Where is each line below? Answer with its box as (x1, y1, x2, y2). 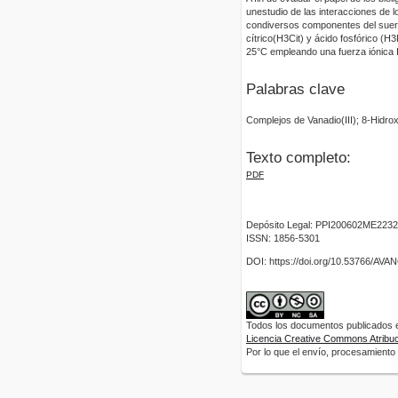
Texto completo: (246, 149, 351, 167)
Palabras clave (246, 81, 345, 99)
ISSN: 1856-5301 (246, 232, 320, 243)
